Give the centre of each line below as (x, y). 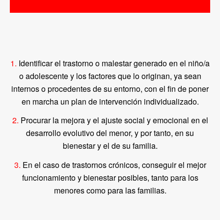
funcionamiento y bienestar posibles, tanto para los (110, 177)
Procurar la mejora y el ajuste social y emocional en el (114, 120)
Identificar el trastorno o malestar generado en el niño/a (113, 63)
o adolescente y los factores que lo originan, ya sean (110, 76)
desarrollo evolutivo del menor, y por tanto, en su (110, 133)
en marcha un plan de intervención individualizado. (110, 101)
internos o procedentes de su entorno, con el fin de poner (110, 88)
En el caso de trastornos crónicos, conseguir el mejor (114, 165)
